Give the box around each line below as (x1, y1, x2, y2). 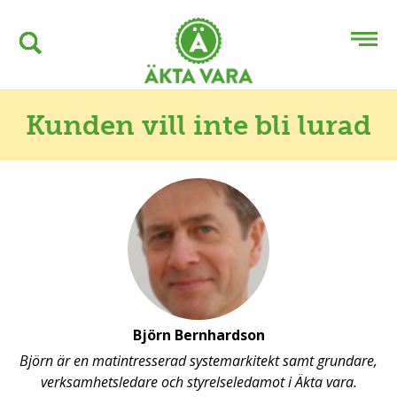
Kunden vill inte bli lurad (26, 108, 371, 142)
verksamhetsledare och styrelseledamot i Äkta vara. (40, 372, 357, 393)
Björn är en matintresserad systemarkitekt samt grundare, (19, 351, 378, 371)
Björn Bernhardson (132, 325, 265, 346)
